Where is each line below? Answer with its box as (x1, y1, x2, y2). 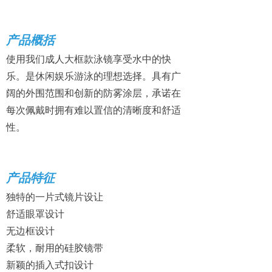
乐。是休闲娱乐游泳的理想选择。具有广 (6, 69, 181, 83)
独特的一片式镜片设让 (6, 190, 103, 203)
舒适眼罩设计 (6, 207, 64, 220)
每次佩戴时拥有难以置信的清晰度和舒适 (6, 103, 181, 117)
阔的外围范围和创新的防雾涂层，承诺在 (6, 86, 181, 100)
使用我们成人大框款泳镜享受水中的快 (6, 52, 171, 66)
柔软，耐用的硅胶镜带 (6, 241, 103, 254)
